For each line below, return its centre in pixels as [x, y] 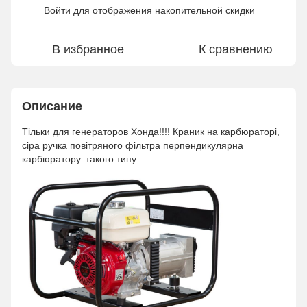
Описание [52, 106]
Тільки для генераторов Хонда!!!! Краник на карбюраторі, [151, 132]
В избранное [88, 49]
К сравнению [236, 49]
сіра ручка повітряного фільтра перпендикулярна [133, 145]
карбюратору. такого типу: [82, 159]
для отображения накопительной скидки [163, 10]
